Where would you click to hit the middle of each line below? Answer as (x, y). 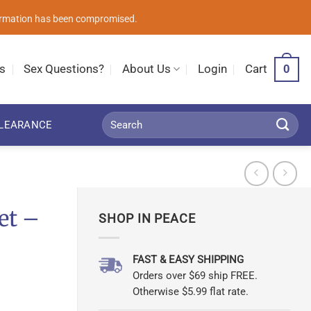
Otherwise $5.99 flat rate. (190, 291)
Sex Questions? (64, 69)
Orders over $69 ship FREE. (195, 275)
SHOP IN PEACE (147, 218)
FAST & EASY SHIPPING (188, 259)
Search (116, 118)
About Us (146, 69)
